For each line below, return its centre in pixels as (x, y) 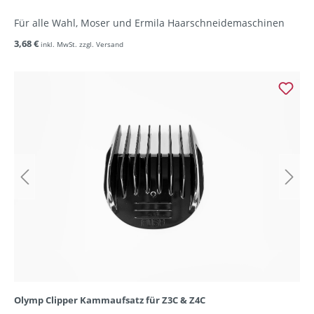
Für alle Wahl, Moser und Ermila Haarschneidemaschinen (149, 23)
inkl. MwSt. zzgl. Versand (82, 45)
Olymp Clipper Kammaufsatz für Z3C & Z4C (110, 300)
